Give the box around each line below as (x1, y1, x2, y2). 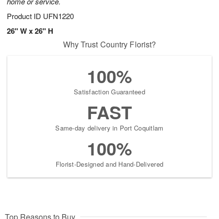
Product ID (7, 11, 43, 22)
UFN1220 (43, 11, 74, 22)
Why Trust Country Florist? (63, 39, 156, 50)
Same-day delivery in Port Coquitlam (55, 123, 164, 133)
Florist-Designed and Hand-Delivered (55, 159, 164, 169)
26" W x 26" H (7, 25, 53, 37)
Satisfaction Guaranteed (74, 87, 145, 97)
